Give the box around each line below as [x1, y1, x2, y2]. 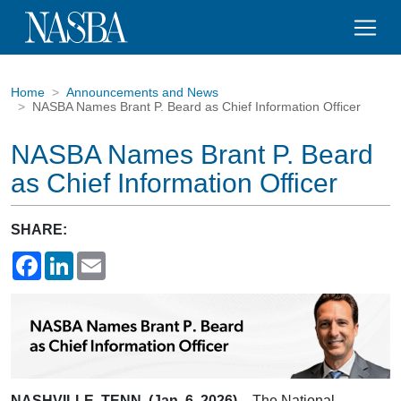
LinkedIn [73, 251, 128, 266]
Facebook [41, 251, 105, 266]
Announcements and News [66, 85, 218, 99]
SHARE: [11, 222, 67, 237]
